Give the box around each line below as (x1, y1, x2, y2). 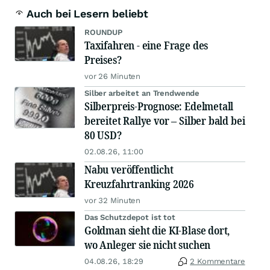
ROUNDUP (84, 28, 123, 37)
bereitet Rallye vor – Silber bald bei (84, 113, 245, 128)
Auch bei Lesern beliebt (27, 7, 148, 20)
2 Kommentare (190, 257, 245, 266)
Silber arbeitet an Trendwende (84, 89, 200, 98)
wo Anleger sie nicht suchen (84, 237, 211, 253)
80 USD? (84, 128, 122, 143)
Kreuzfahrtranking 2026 (84, 177, 195, 192)
